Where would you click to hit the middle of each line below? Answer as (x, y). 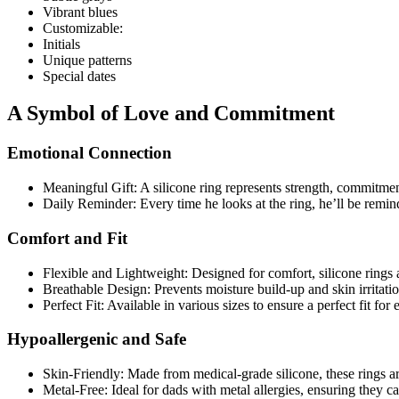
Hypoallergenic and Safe (97, 339)
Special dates (79, 76)
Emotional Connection (90, 153)
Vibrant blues (80, 12)
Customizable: (83, 28)
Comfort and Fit (67, 238)
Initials (61, 44)
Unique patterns (87, 60)
